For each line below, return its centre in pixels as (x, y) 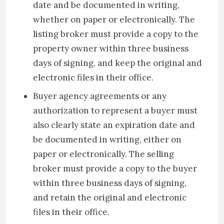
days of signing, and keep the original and (117, 63)
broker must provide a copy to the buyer (115, 168)
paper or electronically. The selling (103, 154)
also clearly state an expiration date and (114, 125)
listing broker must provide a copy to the (116, 34)
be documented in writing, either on (107, 139)
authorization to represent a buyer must (115, 110)
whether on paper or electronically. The (114, 19)
